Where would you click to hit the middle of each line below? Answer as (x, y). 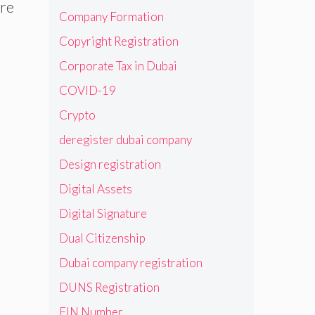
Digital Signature (103, 213)
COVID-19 (87, 90)
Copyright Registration (118, 41)
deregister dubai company (125, 139)
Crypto (77, 115)
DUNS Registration (109, 287)
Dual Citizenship (102, 238)
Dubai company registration (130, 262)
